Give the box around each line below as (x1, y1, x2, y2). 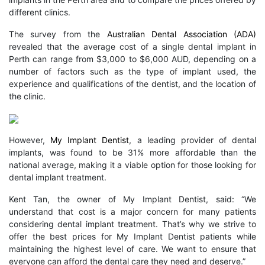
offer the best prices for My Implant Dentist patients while (9, 231, 256, 241)
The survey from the (9, 29, 107, 39)
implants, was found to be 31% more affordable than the (9, 147, 256, 157)
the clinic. (9, 91, 46, 101)
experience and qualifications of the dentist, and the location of (9, 79, 256, 89)
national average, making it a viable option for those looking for (9, 160, 256, 170)
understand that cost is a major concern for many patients (9, 206, 256, 216)
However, (9, 135, 51, 145)
